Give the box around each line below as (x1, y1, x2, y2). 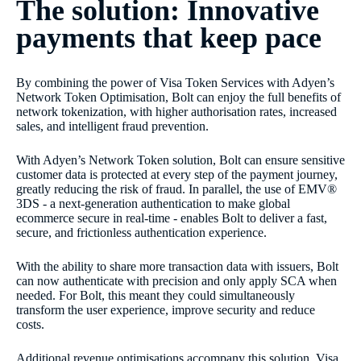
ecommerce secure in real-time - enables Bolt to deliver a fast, (16, 210, 327, 225)
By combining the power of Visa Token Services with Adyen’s (16, 75, 334, 89)
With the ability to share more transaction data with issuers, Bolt (16, 259, 338, 273)
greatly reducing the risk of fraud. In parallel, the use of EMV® (16, 181, 337, 196)
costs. (16, 317, 44, 331)
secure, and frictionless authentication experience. (16, 225, 267, 239)
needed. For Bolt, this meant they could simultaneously (16, 288, 295, 302)
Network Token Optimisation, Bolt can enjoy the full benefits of (16, 89, 341, 104)
